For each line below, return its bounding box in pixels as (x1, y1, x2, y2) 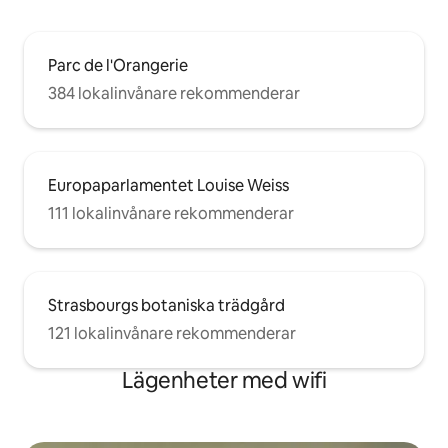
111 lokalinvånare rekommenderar (48, 203, 294, 225)
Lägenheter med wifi (121, 366, 327, 396)
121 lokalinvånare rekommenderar (48, 323, 296, 345)
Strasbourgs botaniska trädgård (48, 295, 285, 317)
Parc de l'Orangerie (48, 55, 188, 77)
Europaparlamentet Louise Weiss (48, 175, 289, 197)
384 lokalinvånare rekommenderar (48, 83, 300, 105)
